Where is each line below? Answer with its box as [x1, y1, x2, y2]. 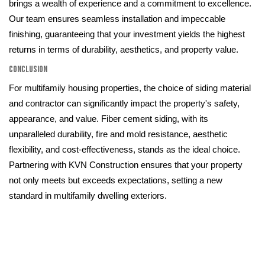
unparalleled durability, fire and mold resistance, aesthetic [9, 130, 228, 140]
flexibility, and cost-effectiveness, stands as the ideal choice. [9, 145, 240, 155]
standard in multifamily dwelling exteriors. [9, 191, 167, 201]
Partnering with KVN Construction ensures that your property [9, 160, 243, 170]
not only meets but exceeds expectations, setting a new [9, 176, 222, 186]
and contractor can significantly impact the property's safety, [9, 99, 240, 109]
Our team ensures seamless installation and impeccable [9, 14, 225, 24]
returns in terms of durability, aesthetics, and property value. [9, 45, 238, 55]
